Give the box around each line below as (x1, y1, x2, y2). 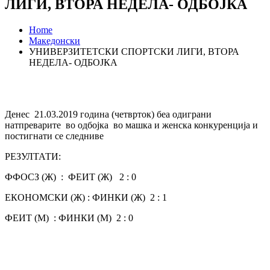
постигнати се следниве (5, 130, 104, 141)
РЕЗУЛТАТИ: (5, 151, 61, 162)
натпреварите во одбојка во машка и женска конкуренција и (5, 119, 258, 130)
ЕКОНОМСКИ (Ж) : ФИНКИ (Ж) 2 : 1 (5, 192, 167, 202)
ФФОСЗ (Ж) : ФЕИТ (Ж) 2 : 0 (5, 171, 136, 182)
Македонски (29, 35, 80, 46)
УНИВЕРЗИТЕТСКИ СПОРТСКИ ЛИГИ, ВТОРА (29, 46, 239, 57)
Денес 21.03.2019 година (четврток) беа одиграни (5, 108, 212, 119)
